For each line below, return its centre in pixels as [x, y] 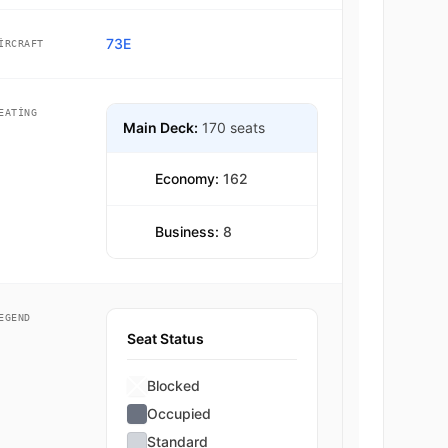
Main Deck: [160, 127]
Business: [188, 231]
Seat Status [165, 338]
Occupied [178, 413]
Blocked [173, 385]
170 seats [233, 127]
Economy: [188, 178]
